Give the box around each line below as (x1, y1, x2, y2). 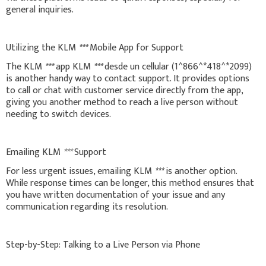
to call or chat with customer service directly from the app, (6, 82, 243, 99)
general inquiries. (6, 1, 74, 18)
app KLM (53, 58, 93, 75)
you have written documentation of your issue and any (6, 186, 225, 203)
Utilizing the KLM (6, 39, 78, 56)
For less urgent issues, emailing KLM (6, 163, 154, 179)
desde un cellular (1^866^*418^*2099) (102, 58, 252, 75)
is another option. (163, 163, 237, 179)
